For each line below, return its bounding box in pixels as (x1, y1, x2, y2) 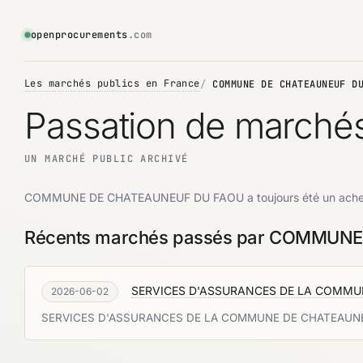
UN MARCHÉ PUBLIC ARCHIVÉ (24, 152, 189, 165)
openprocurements (31, 28, 128, 41)
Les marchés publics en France (24, 77, 200, 90)
